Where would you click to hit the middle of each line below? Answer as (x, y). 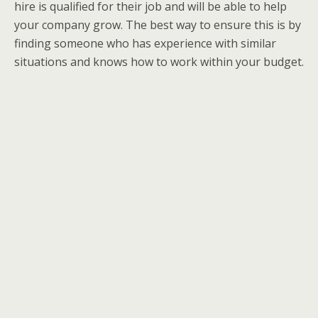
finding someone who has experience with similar (145, 43)
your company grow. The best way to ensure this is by (158, 24)
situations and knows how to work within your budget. (159, 61)
